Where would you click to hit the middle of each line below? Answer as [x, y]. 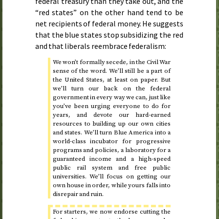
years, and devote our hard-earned [112, 115]
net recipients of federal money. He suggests [109, 23]
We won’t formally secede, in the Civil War [112, 62]
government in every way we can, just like [112, 98]
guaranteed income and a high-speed [112, 159]
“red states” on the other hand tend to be [109, 12]
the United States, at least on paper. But [112, 80]
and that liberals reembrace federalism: [101, 46]
